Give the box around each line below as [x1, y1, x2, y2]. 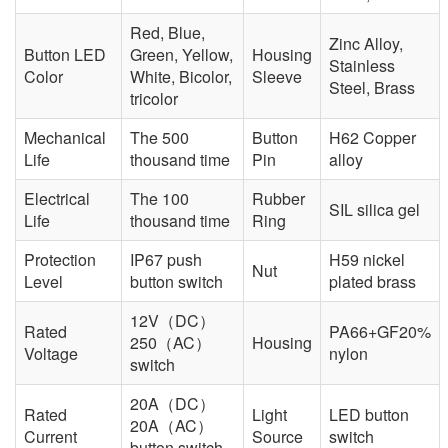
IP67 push [130, 247, 202, 271]
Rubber [252, 186, 305, 210]
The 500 [130, 125, 189, 149]
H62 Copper [329, 125, 416, 149]
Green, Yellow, [130, 42, 233, 66]
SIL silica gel [329, 197, 420, 221]
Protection [24, 247, 96, 271]
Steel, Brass [329, 75, 415, 99]
